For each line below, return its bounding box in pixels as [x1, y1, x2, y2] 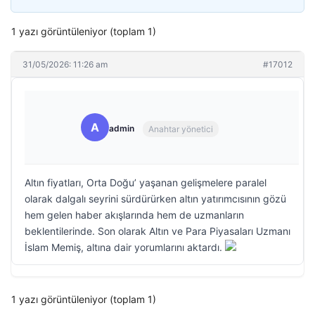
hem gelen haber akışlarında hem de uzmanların [25, 209, 244, 221]
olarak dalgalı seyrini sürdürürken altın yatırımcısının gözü [25, 193, 286, 205]
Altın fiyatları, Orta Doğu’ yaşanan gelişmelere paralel [25, 176, 266, 188]
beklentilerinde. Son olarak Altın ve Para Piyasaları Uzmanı [25, 225, 290, 237]
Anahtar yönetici [148, 123, 213, 134]
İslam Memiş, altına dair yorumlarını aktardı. [25, 241, 225, 253]
